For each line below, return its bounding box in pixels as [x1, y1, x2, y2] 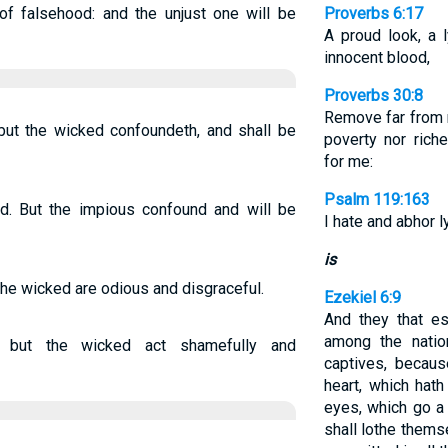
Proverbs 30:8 [323, 86, 423, 105]
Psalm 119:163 [323, 190, 430, 209]
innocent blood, [323, 48, 430, 67]
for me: [323, 152, 373, 171]
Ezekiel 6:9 [323, 288, 401, 307]
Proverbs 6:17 [323, 4, 423, 23]
